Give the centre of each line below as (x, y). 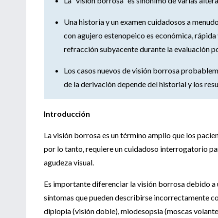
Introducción (67, 113)
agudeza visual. (70, 162)
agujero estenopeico (110, 35)
